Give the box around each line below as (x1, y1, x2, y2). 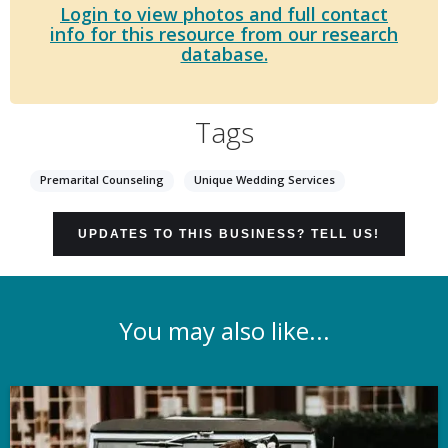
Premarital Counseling (40, 172, 164, 187)
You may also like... (118, 314, 330, 347)
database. (180, 42, 268, 66)
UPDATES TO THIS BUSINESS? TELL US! (78, 227, 380, 241)
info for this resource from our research (50, 22, 398, 46)
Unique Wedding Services (194, 172, 335, 187)
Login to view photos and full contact (60, 2, 388, 26)
